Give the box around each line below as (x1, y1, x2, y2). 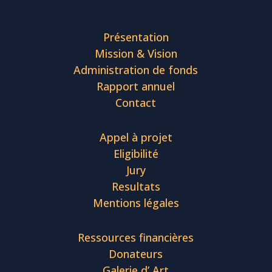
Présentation (103, 30, 169, 45)
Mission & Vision (94, 46, 177, 61)
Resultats (111, 179, 160, 194)
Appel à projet (99, 130, 172, 145)
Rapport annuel (97, 79, 175, 94)
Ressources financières (78, 230, 194, 245)
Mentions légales (92, 195, 179, 211)
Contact (115, 95, 157, 110)
